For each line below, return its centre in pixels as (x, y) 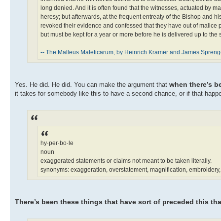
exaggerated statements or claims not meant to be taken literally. (126, 161)
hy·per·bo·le (57, 143)
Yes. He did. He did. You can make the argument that (92, 84)
